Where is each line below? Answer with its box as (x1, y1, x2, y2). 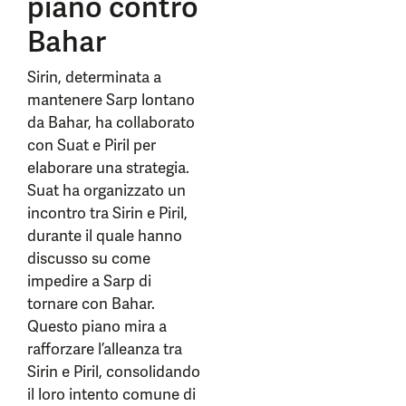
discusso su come (27, 248, 150, 268)
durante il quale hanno (27, 226, 182, 246)
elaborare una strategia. (27, 158, 189, 178)
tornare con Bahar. (27, 294, 155, 314)
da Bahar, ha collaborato (27, 112, 195, 132)
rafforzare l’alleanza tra (27, 339, 182, 359)
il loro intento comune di (27, 384, 196, 404)
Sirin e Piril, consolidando (27, 362, 200, 382)
